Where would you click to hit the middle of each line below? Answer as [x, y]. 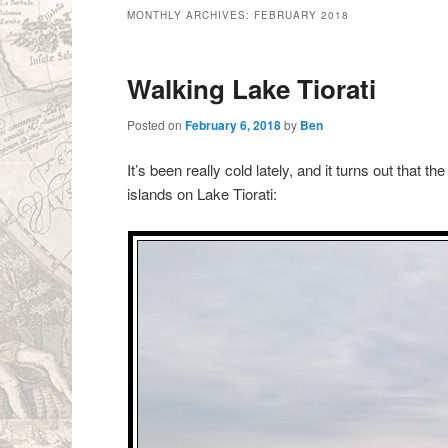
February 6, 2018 [233, 124]
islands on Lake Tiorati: [202, 194]
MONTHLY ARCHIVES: [191, 14]
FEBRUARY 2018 [302, 14]
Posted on [156, 124]
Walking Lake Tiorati [252, 88]
